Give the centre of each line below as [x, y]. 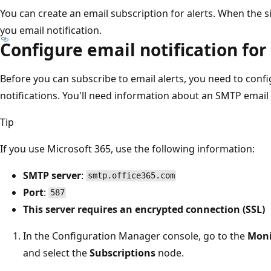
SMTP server [52, 175]
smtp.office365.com [131, 176]
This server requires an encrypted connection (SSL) [144, 209]
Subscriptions [122, 253]
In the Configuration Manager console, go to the [135, 236]
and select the [56, 253]
